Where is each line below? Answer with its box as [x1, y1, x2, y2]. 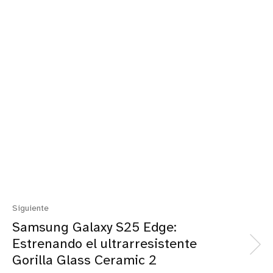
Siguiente [12, 204, 49, 213]
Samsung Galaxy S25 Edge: [12, 220, 177, 235]
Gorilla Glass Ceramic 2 [12, 253, 157, 268]
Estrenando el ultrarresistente [12, 236, 197, 252]
